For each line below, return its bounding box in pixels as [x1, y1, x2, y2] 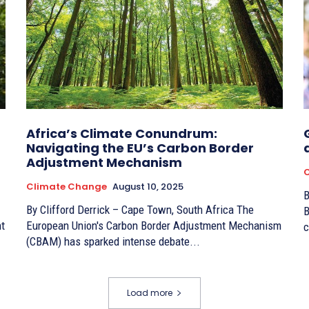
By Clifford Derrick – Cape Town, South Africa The [26, 202, 237, 217]
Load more [127, 286, 172, 299]
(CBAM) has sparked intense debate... [26, 234, 200, 248]
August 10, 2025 [112, 179, 183, 193]
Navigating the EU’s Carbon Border [26, 139, 254, 157]
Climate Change [26, 179, 107, 193]
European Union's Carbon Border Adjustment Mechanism [26, 218, 281, 232]
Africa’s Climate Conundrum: [26, 124, 217, 142]
